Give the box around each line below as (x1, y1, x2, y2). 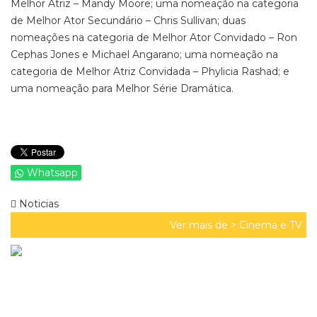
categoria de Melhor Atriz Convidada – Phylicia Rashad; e (11, 65, 289, 78)
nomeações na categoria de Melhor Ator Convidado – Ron (11, 31, 297, 44)
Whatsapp (27, 166, 78, 179)
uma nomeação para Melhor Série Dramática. (11, 82, 234, 95)
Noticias (16, 197, 59, 210)
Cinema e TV (239, 219, 302, 231)
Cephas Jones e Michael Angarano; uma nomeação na (11, 48, 278, 61)
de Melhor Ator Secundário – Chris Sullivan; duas (11, 14, 246, 27)
